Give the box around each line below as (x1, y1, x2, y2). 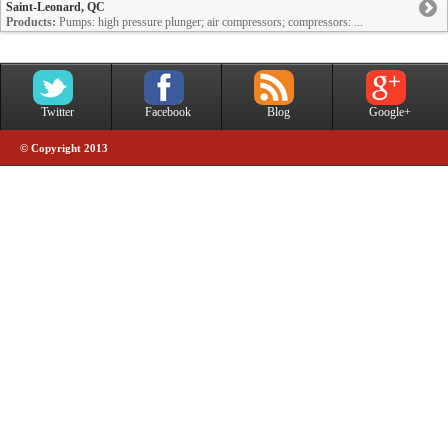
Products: (6, 15, 56, 30)
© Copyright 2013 (20, 143, 108, 155)
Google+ (369, 105, 411, 120)
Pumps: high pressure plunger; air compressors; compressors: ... (56, 15, 363, 30)
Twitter (40, 105, 74, 120)
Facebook (144, 105, 191, 120)
